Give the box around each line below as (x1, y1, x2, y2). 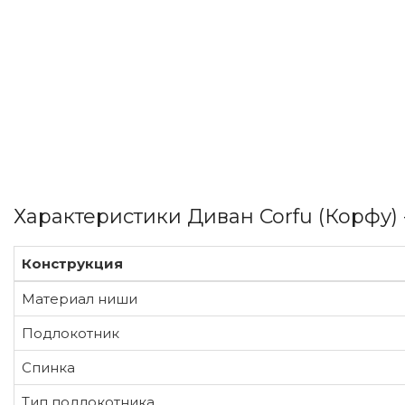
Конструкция (22, 254, 123, 272)
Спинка (22, 358, 75, 376)
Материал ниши (22, 289, 137, 307)
